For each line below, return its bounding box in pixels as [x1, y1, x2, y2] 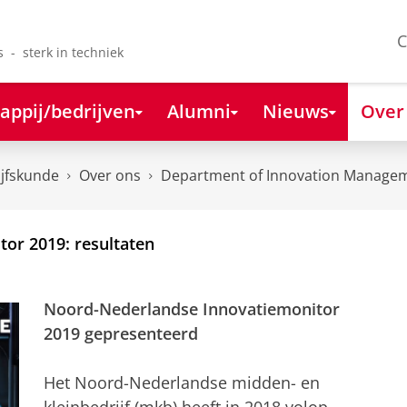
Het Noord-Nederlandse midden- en [44, 372, 320, 394]
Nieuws [262, 97, 329, 124]
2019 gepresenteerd [44, 323, 198, 345]
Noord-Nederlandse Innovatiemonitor [44, 298, 340, 321]
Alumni [166, 97, 231, 124]
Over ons [79, 165, 141, 186]
